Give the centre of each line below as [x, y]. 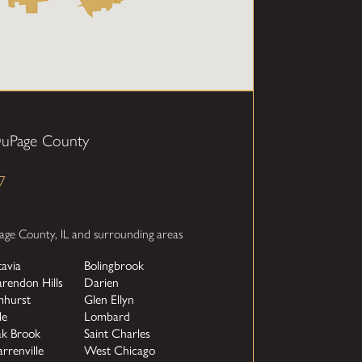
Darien [102, 283]
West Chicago [120, 351]
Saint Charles [118, 334]
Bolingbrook [114, 266]
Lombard [107, 317]
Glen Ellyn [109, 300]
